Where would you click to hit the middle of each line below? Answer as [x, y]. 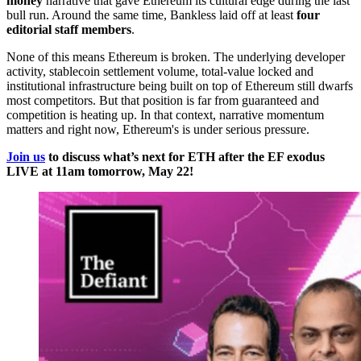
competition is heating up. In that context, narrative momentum [165, 115]
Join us [26, 157]
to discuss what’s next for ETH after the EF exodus [185, 157]
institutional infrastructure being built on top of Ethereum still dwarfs [180, 86]
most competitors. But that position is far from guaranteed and [163, 101]
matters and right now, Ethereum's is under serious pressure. [158, 130]
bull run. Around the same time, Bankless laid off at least [151, 15]
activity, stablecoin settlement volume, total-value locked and [160, 72]
